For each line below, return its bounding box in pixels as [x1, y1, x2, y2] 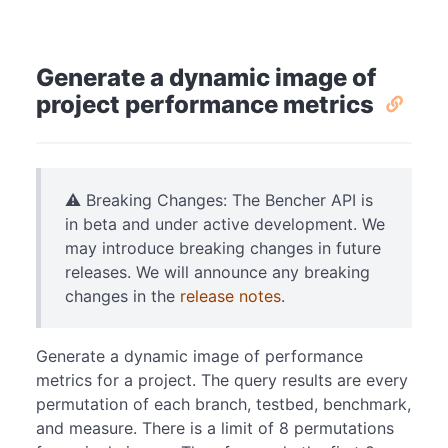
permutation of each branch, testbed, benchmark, [36, 394, 411, 415]
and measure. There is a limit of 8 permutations [36, 418, 394, 439]
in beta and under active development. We [65, 214, 385, 235]
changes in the [65, 286, 180, 307]
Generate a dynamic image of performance [36, 346, 363, 367]
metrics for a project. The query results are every [36, 370, 408, 391]
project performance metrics [36, 90, 379, 120]
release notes [180, 286, 281, 307]
